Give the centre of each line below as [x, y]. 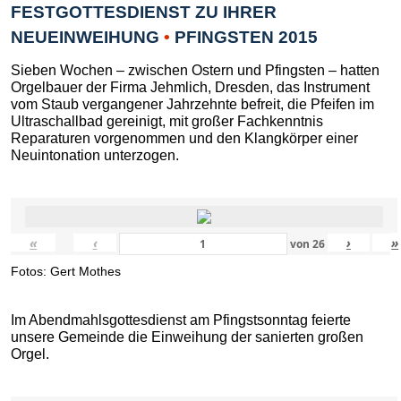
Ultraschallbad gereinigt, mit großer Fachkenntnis [167, 122]
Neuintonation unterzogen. [95, 156]
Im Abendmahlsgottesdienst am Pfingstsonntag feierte [181, 320]
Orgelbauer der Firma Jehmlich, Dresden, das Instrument [190, 88]
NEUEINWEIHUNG [87, 38]
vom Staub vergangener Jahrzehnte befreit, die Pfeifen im [192, 105]
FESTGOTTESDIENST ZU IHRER [144, 13]
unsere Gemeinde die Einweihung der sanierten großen [187, 337]
